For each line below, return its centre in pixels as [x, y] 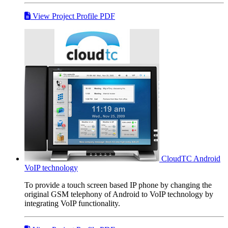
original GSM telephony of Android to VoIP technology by [119, 194]
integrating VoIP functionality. [72, 203]
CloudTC [177, 158]
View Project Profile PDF [73, 16]
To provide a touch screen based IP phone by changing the [118, 185]
